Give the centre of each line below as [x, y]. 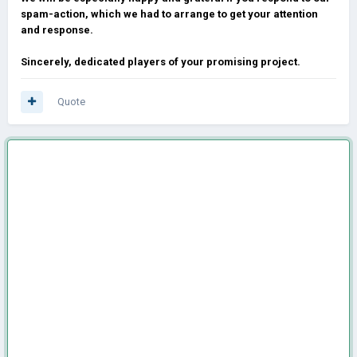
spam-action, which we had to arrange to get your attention [169, 14]
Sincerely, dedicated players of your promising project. [161, 62]
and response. [57, 30]
